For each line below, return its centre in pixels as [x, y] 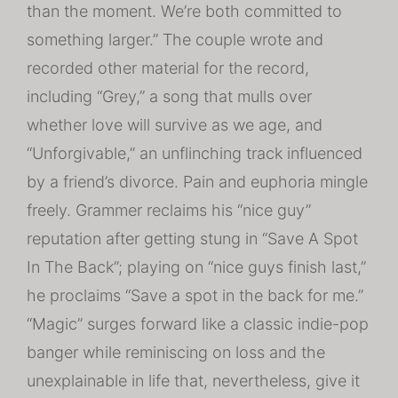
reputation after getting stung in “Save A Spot [192, 239]
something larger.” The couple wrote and [175, 40]
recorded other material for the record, [168, 68]
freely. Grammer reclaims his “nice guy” [169, 210]
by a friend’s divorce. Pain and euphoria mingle [197, 182]
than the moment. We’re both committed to [184, 11]
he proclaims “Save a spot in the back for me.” [195, 295]
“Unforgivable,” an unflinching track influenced [195, 153]
